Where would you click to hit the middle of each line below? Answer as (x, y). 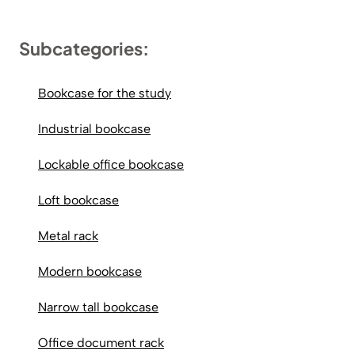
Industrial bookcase (94, 128)
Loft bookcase (78, 200)
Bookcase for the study (105, 93)
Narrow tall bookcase (98, 307)
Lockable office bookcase (111, 164)
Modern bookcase (90, 271)
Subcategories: (84, 48)
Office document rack (101, 342)
